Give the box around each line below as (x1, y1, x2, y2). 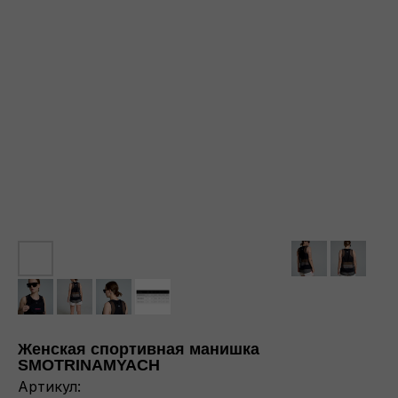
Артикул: (18, 378, 81, 395)
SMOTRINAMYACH (18, 356, 160, 374)
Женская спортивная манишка (18, 340, 259, 358)
